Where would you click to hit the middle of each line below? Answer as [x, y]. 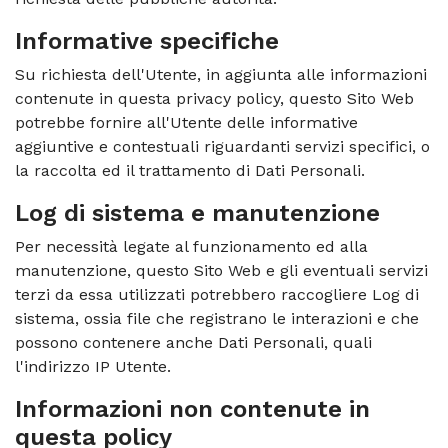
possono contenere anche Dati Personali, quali [193, 342]
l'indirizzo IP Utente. [93, 366]
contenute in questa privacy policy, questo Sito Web [214, 98]
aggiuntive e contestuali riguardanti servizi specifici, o [222, 146]
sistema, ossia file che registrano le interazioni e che [217, 318]
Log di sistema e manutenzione [197, 213]
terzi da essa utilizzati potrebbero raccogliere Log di [217, 294]
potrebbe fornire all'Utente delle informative [186, 122]
